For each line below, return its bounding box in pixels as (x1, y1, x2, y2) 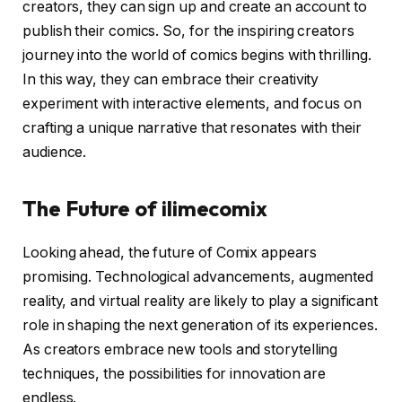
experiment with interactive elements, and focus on (22, 94, 363, 112)
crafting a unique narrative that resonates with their (22, 118, 362, 136)
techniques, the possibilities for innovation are (22, 365, 327, 383)
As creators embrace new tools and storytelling (22, 341, 338, 359)
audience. (22, 143, 87, 161)
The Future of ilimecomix (22, 195, 268, 223)
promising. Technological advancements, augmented (22, 268, 374, 286)
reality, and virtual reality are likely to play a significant (22, 293, 379, 310)
